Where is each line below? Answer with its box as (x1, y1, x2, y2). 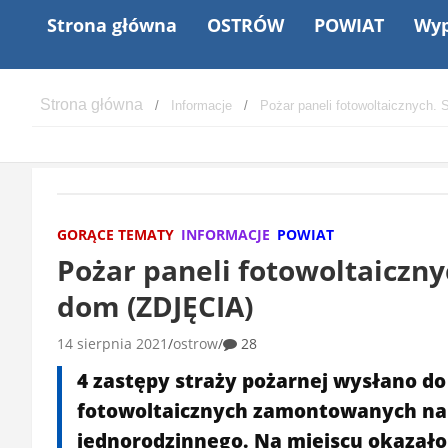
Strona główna (47, 12, 177, 37)
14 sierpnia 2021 (57, 333, 168, 353)
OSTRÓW (207, 12, 284, 37)
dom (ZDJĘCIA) (57, 286, 253, 325)
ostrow (173, 333, 218, 353)
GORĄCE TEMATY (57, 224, 174, 244)
